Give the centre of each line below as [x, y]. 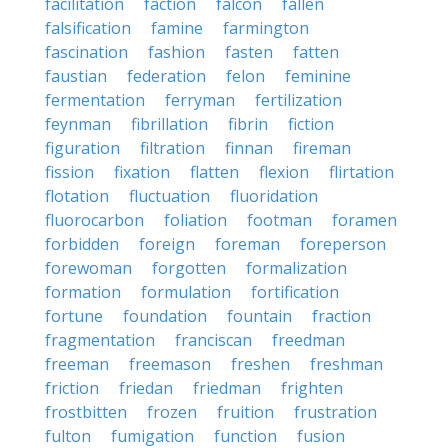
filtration [172, 148]
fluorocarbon [94, 220]
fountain [259, 316]
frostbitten [86, 412]
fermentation [95, 100]
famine [177, 28]
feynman [78, 124]
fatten [316, 52]
